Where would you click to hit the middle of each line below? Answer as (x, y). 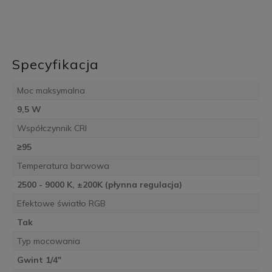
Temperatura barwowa (63, 166)
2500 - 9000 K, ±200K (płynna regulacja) (99, 185)
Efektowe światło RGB (61, 204)
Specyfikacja (55, 65)
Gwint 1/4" (39, 260)
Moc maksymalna (51, 91)
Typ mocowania (48, 241)
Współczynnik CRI (52, 128)
